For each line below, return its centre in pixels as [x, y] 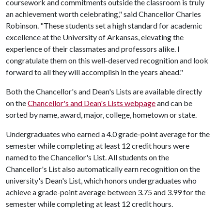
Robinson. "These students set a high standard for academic [104, 25]
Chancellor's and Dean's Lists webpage [92, 103]
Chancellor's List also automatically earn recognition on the [103, 169]
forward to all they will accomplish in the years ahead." [94, 72]
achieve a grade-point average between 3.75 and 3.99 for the [106, 192]
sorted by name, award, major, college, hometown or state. [102, 115]
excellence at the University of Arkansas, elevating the [95, 37]
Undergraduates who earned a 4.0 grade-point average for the [108, 134]
